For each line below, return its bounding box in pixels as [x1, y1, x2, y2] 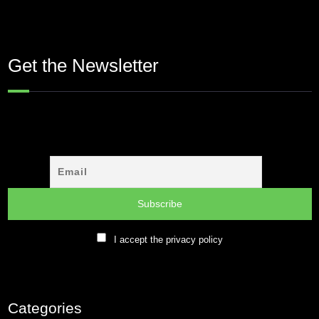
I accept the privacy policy [113, 234, 223, 245]
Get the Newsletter [7, 54, 159, 76]
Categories [7, 300, 82, 317]
